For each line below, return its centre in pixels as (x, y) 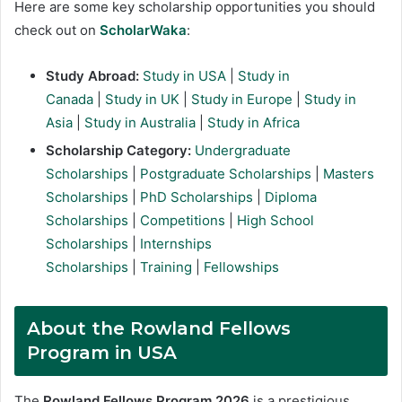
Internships (176, 243)
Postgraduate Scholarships (226, 173)
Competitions (183, 220)
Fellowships (241, 267)
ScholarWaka (143, 30)
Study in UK (142, 99)
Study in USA (184, 75)
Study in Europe (242, 99)
